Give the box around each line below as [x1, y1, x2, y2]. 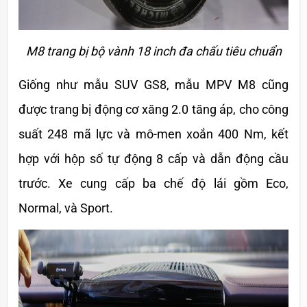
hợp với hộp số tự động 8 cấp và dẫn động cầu [19, 151, 288, 166]
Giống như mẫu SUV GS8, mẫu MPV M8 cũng [19, 77, 288, 92]
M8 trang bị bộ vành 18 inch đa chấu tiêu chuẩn [25, 43, 282, 58]
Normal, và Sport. [19, 200, 116, 215]
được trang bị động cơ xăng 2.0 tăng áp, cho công [19, 101, 288, 116]
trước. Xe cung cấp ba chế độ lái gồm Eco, [19, 175, 288, 191]
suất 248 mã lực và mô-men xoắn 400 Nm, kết [19, 126, 288, 141]
